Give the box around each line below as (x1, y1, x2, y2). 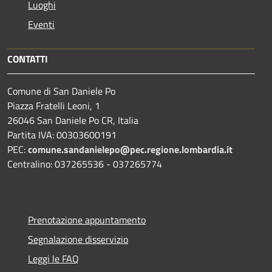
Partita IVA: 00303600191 (7, 127, 117, 143)
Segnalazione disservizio (28, 232, 128, 247)
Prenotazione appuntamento (28, 212, 146, 228)
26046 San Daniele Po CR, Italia (7, 113, 138, 128)
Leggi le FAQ (28, 251, 79, 267)
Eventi (28, 17, 55, 32)
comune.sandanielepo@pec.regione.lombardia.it (28, 142, 233, 157)
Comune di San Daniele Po (7, 84, 115, 99)
